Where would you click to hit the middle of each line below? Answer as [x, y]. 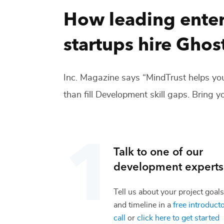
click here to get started [178, 218]
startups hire [117, 42]
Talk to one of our [158, 150]
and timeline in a [142, 205]
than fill [78, 95]
